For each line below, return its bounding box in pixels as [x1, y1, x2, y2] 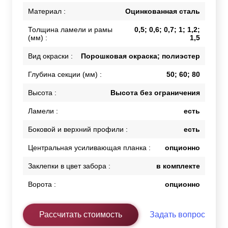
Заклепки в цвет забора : [28, 162, 110, 170]
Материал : [28, 7, 66, 16]
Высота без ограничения [110, 89, 200, 97]
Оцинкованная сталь [125, 7, 200, 16]
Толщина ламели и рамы [28, 25, 112, 34]
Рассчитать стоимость [39, 210, 122, 219]
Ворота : [28, 180, 56, 189]
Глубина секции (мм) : [28, 70, 102, 79]
